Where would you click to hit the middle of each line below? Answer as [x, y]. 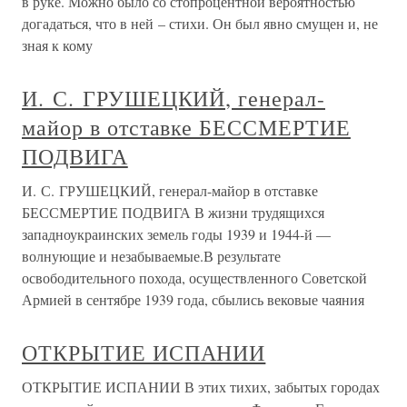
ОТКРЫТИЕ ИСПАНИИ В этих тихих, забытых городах [201, 387]
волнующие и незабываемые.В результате [151, 256]
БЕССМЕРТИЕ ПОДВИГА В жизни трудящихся [173, 212]
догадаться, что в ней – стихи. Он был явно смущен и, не [200, 23]
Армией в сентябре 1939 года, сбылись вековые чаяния [193, 299]
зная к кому [57, 45]
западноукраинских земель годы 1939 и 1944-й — [176, 234]
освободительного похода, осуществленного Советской [194, 278]
